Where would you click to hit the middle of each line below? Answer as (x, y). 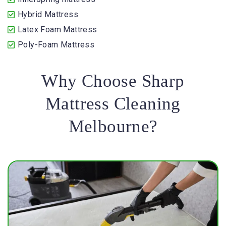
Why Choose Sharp (113, 81)
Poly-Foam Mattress (56, 45)
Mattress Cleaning (113, 104)
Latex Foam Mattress (58, 30)
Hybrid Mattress (48, 15)
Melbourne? (113, 127)
